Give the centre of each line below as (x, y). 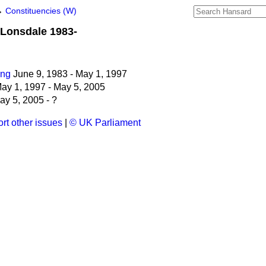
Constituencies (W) (41, 11)
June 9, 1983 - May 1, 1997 (69, 74)
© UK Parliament (105, 122)
